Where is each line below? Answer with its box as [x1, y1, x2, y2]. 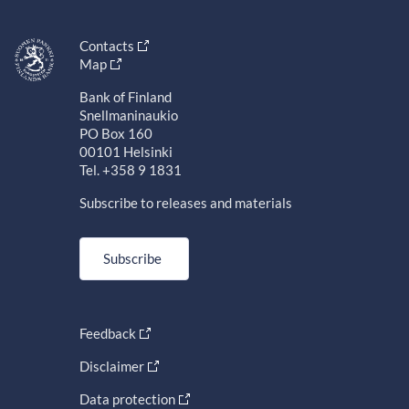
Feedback [79, 324, 136, 341]
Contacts [79, 37, 134, 54]
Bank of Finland [79, 88, 172, 105]
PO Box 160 [79, 124, 152, 142]
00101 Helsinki [79, 142, 173, 160]
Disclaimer [79, 357, 144, 374]
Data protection [79, 390, 175, 407]
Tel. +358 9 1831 [79, 161, 182, 178]
